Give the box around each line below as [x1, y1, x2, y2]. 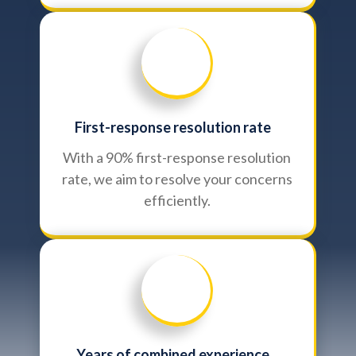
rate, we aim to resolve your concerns [61, 170, 292, 188]
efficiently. [143, 192, 211, 209]
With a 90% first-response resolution [63, 149, 291, 166]
